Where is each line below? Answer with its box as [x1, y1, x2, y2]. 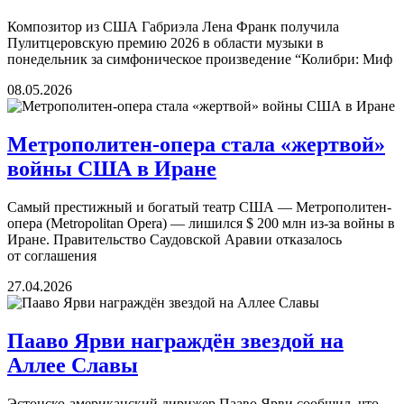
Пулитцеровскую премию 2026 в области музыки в [7, 34, 324, 50]
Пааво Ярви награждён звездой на [7, 328, 344, 353]
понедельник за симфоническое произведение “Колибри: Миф [7, 50, 392, 67]
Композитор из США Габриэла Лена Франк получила [7, 18, 339, 34]
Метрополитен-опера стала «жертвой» [7, 132, 385, 156]
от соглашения [7, 247, 96, 263]
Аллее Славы [7, 353, 138, 377]
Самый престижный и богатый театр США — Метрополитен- [7, 198, 391, 215]
